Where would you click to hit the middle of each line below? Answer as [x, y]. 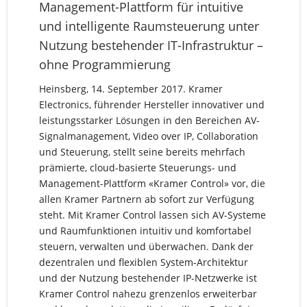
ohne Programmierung [105, 64]
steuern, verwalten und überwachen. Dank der [146, 246]
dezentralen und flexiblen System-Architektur [143, 262]
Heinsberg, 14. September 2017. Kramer [131, 89]
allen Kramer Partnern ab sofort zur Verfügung [146, 199]
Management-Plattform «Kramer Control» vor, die [152, 183]
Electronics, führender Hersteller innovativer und [151, 105]
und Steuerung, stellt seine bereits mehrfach [142, 152]
